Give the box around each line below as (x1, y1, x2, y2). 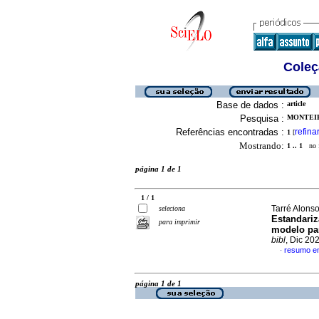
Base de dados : (216, 100, 284, 110)
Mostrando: (239, 140, 284, 151)
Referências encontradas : (176, 127, 284, 137)
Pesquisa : (240, 113, 284, 124)
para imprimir (159, 218, 200, 226)
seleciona (159, 204, 185, 212)
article (287, 100, 305, 108)
